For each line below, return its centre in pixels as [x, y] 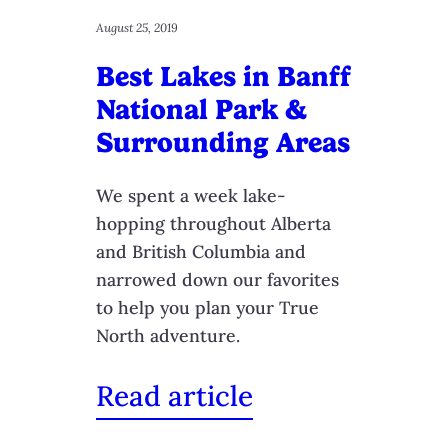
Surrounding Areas [223, 143]
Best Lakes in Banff [223, 77]
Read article [174, 396]
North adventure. [168, 336]
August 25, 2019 [137, 27]
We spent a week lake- [191, 196]
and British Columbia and [201, 252]
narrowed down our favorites [217, 280]
